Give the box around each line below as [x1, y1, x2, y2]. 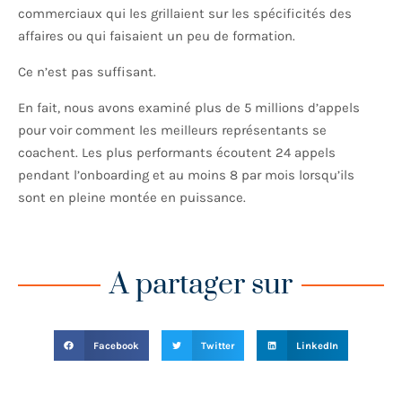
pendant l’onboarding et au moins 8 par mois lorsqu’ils [18, 167, 354, 184]
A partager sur [109, 267, 293, 304]
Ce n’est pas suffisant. [18, 64, 160, 81]
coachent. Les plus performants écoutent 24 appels [18, 144, 336, 162]
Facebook [92, 339, 139, 352]
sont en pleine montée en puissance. [18, 189, 246, 206]
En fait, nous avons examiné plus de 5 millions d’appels [18, 100, 360, 117]
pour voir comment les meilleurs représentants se [18, 122, 327, 139]
